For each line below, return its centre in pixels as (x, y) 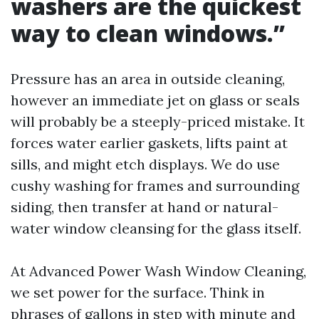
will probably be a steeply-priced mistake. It (158, 121)
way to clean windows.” (148, 33)
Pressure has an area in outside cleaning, (148, 79)
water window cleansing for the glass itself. (156, 228)
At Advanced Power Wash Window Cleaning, (158, 271)
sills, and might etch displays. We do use (145, 164)
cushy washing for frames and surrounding (155, 185)
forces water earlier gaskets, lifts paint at (149, 143)
